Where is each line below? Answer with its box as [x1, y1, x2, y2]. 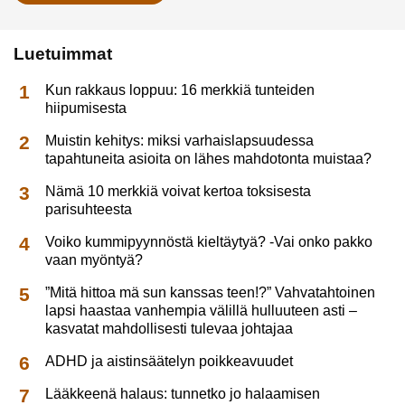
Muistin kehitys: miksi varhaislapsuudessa [45, 133, 315, 149]
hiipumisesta [45, 100, 127, 117]
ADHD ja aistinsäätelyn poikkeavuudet [45, 353, 294, 370]
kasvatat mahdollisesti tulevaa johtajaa [45, 321, 294, 337]
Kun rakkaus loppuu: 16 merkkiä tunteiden [45, 82, 316, 99]
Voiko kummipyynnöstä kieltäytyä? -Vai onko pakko [45, 234, 373, 250]
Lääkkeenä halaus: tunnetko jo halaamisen [45, 386, 321, 402]
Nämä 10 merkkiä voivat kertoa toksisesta [45, 184, 312, 200]
